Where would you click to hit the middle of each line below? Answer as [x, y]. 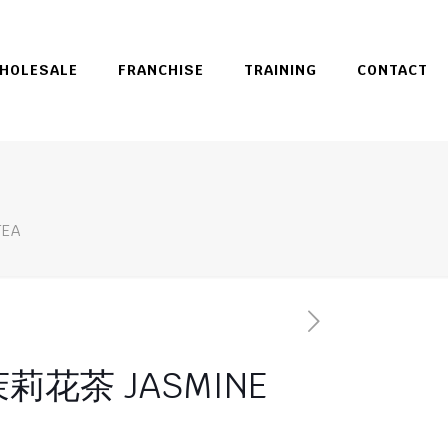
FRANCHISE [161, 70]
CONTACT [392, 70]
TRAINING [280, 70]
